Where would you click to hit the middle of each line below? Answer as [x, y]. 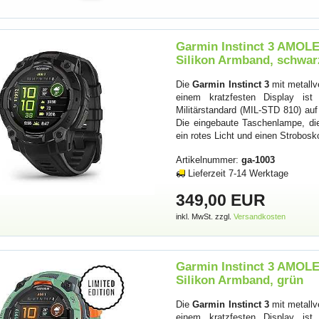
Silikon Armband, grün [240, 280]
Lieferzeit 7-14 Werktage [239, 173]
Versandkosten [260, 217]
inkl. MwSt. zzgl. [205, 217]
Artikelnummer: [209, 159]
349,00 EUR [221, 200]
